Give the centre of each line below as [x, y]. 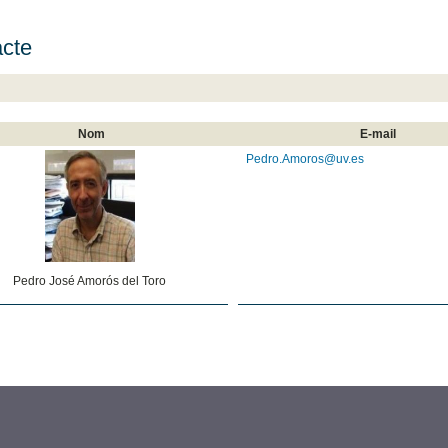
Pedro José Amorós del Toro [90, 280]
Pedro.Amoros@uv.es [304, 158]
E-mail [378, 133]
